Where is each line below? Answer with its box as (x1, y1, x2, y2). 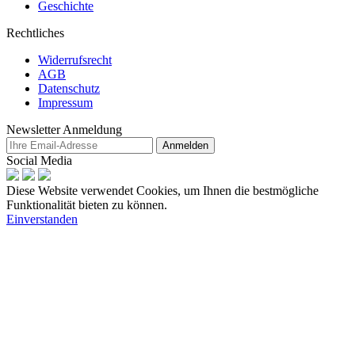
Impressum (38, 95, 93, 109)
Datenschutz (38, 81, 100, 95)
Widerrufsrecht (38, 52, 112, 67)
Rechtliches (6, 25, 64, 40)
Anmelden (162, 139, 208, 151)
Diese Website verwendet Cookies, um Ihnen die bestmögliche (6, 183, 319, 197)
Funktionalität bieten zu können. (6, 197, 167, 212)
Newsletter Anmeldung (6, 122, 122, 136)
